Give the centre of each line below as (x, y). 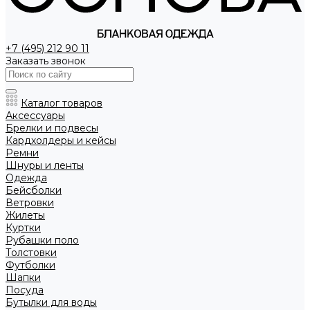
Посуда (25, 290)
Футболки (30, 265)
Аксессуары (35, 116)
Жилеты (25, 216)
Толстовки (31, 253)
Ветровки (30, 203)
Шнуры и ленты (45, 166)
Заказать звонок (46, 61)
